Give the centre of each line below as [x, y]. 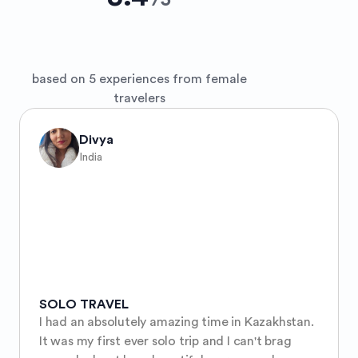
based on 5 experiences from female [139, 79]
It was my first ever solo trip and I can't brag [165, 341]
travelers [139, 98]
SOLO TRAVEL [84, 304]
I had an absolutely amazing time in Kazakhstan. [177, 322]
